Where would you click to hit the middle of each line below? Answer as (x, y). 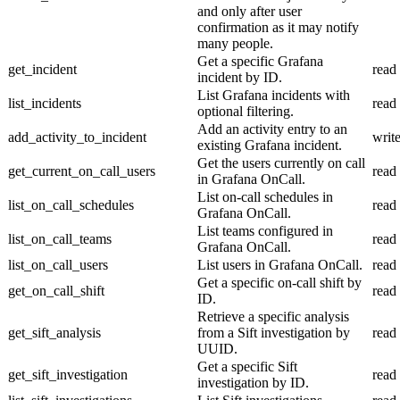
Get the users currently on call (281, 162)
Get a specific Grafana (260, 61)
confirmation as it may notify (278, 27)
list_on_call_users (58, 264)
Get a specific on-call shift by (279, 282)
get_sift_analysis (54, 332)
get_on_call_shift (56, 290)
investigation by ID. (253, 382)
